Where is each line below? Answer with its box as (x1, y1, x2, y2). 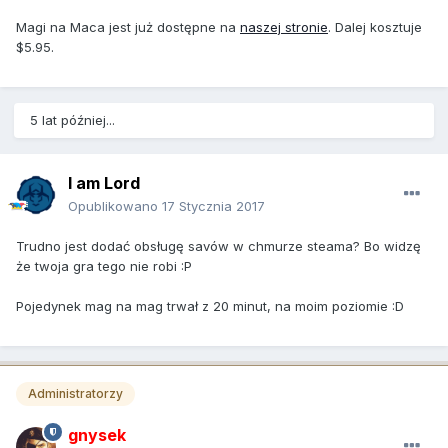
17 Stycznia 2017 (162, 197, 265, 214)
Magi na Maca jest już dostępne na (16, 19, 240, 36)
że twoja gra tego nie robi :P (16, 257, 192, 274)
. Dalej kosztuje (328, 19, 422, 36)
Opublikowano (68, 197, 162, 214)
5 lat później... (30, 111, 115, 128)
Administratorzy (28, 385, 123, 401)
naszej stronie (240, 19, 328, 36)
